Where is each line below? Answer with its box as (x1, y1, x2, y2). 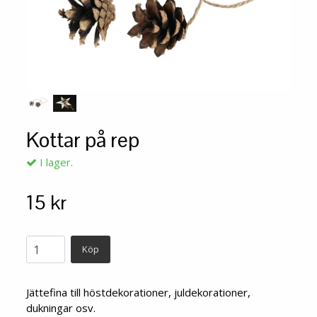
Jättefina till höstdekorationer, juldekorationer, (26, 285, 250, 300)
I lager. (37, 155, 73, 170)
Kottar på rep (26, 126, 139, 154)
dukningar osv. (26, 301, 96, 316)
